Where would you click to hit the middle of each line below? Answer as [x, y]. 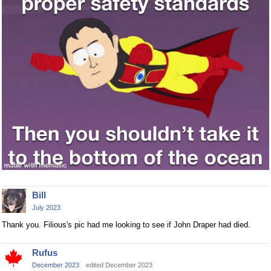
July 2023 [46, 208]
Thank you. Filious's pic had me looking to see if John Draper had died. [126, 225]
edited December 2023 [119, 265]
